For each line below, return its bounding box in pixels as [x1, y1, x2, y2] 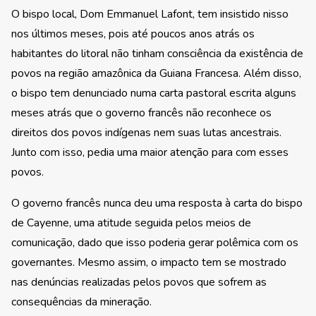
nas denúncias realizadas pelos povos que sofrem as [11, 274, 267, 291]
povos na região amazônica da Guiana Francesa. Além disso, [11, 66, 301, 82]
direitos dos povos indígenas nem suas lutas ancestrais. [11, 125, 281, 141]
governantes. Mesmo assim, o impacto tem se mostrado [11, 255, 286, 271]
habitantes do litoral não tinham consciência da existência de [11, 46, 303, 62]
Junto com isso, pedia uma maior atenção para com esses [11, 145, 288, 161]
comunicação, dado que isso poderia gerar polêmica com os [11, 235, 298, 251]
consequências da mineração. [11, 294, 152, 310]
